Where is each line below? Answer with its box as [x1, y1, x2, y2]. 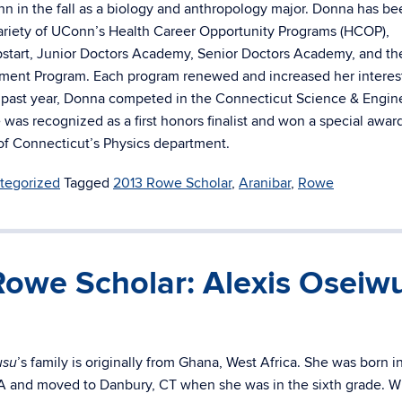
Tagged [64, 174, 113, 192]
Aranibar [239, 174, 291, 192]
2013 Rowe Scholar [113, 174, 232, 192]
